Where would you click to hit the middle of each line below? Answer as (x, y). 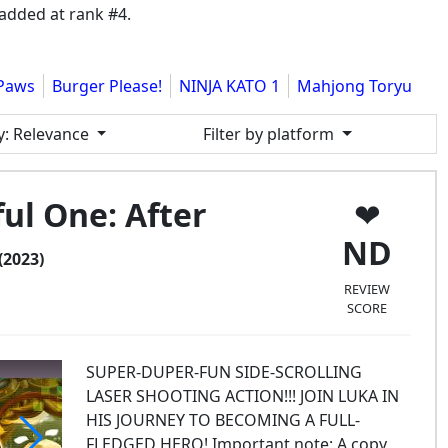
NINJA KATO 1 (229, 86)
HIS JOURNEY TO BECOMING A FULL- (222, 420)
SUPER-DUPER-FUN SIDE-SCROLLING (223, 372)
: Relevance (46, 134)
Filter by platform (271, 134)
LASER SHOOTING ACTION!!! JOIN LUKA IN (242, 396)
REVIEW (367, 289)
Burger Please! (107, 86)
